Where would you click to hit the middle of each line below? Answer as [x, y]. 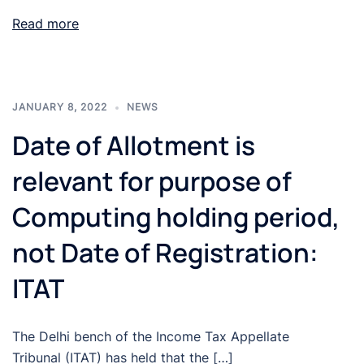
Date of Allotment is [134, 146]
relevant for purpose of [152, 182]
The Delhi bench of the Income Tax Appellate [151, 337]
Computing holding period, [176, 217]
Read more [45, 24]
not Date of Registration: [165, 253]
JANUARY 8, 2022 [60, 107]
